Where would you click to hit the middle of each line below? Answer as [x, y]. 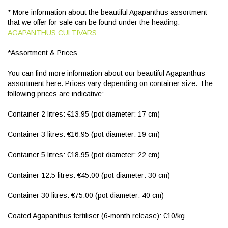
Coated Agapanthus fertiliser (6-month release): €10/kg [96, 216]
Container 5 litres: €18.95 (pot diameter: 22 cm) [84, 155]
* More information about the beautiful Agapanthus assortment [107, 12]
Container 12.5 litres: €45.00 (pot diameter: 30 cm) [89, 175]
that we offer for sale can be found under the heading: [94, 22]
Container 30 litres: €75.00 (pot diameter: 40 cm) [86, 195]
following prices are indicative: [56, 94]
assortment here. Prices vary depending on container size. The [110, 83]
